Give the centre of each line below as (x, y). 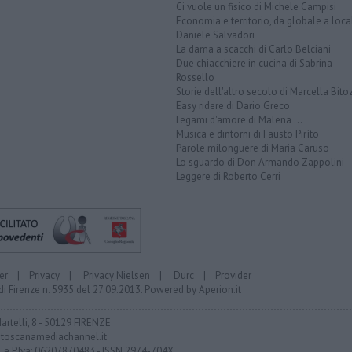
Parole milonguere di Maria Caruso (253, 148)
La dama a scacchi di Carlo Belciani (253, 49)
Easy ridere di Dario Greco (233, 106)
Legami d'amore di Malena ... (239, 120)
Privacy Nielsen (117, 275)
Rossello (195, 78)
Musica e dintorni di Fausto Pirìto (247, 134)
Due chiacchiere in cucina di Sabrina (254, 64)
